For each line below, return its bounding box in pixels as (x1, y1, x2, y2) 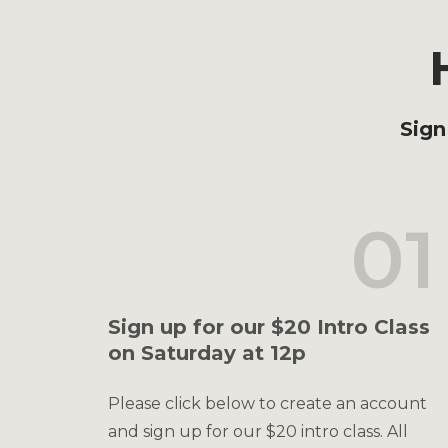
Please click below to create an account (108, 394, 427, 413)
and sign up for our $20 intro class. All (108, 422, 408, 441)
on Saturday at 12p (108, 341, 306, 365)
